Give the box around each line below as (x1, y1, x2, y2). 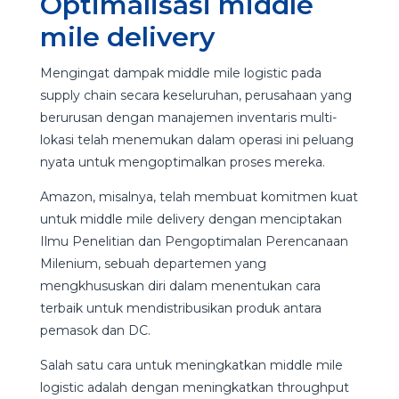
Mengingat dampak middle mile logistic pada (39, 64, 322, 81)
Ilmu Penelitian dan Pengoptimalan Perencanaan (39, 232, 348, 249)
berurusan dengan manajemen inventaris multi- (39, 109, 337, 126)
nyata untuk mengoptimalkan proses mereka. (39, 153, 325, 170)
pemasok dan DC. (39, 322, 151, 338)
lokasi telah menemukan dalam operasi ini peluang (39, 131, 354, 148)
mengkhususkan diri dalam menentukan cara (39, 277, 321, 294)
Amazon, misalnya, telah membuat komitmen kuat (39, 188, 358, 205)
